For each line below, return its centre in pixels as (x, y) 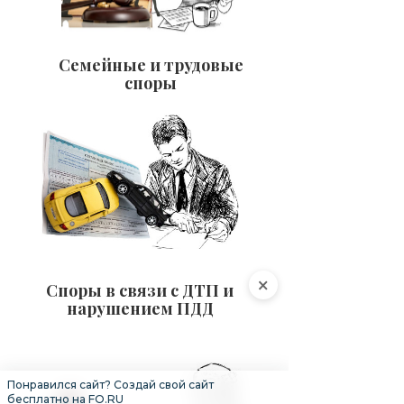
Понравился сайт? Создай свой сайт (110, 385)
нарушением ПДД (140, 308)
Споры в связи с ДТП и (140, 290)
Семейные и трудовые (151, 65)
